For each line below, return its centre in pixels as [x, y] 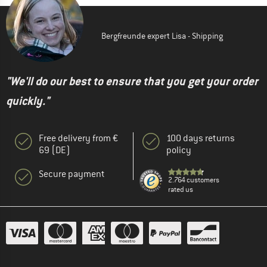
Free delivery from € [78, 139]
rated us [181, 190]
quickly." [28, 101]
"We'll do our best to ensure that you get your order [132, 82]
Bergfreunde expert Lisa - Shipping [162, 36]
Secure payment [72, 174]
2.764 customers [194, 180]
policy [179, 150]
